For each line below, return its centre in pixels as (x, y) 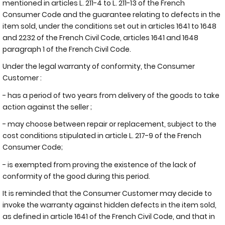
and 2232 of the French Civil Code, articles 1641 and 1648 (100, 37)
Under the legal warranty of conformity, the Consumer (99, 66)
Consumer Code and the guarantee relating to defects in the (111, 14)
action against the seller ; (48, 107)
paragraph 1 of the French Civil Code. (68, 49)
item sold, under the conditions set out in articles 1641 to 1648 (109, 26)
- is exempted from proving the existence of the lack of (99, 164)
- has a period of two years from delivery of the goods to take (111, 95)
